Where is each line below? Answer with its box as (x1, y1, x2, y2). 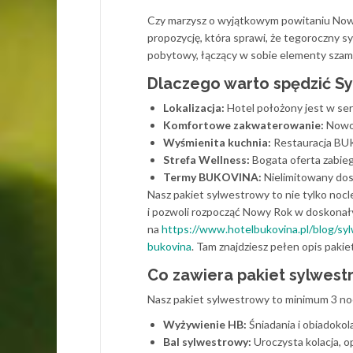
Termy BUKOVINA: (163, 170, 262, 184)
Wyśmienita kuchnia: (163, 136, 271, 149)
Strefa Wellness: (163, 153, 250, 166)
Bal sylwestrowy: (163, 335, 251, 348)
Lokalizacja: (163, 101, 225, 114)
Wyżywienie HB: (163, 318, 247, 331)
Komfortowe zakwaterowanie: (163, 118, 324, 132)
